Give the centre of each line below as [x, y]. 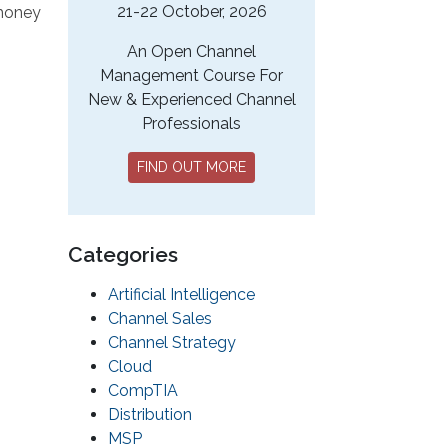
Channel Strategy [172, 343]
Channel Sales [160, 319]
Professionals [191, 124]
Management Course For [191, 76]
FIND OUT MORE [191, 167]
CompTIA [143, 391]
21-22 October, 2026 [191, 12]
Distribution [150, 415]
